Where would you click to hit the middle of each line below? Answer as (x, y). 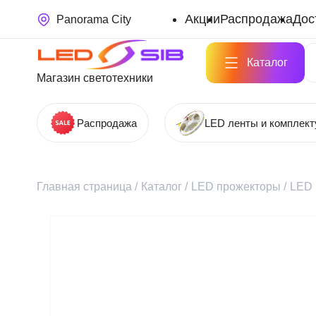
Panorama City (94, 19)
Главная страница (84, 187)
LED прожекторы (236, 187)
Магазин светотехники (95, 78)
